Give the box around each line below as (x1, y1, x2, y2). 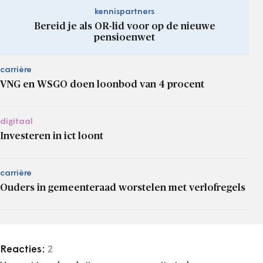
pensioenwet (94, 32, 155, 42)
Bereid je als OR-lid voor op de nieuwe (33, 21, 215, 31)
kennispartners (95, 7, 154, 16)
